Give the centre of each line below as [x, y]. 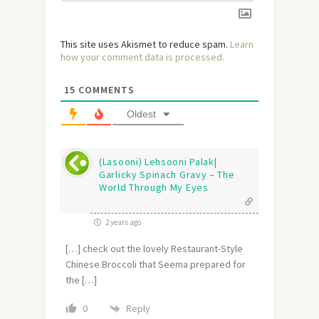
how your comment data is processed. [142, 57]
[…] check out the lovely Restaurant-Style [154, 249]
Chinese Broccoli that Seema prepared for [156, 265]
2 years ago [122, 223]
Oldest [141, 114]
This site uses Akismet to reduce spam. [145, 45]
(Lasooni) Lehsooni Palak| [158, 162]
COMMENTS [105, 90]
